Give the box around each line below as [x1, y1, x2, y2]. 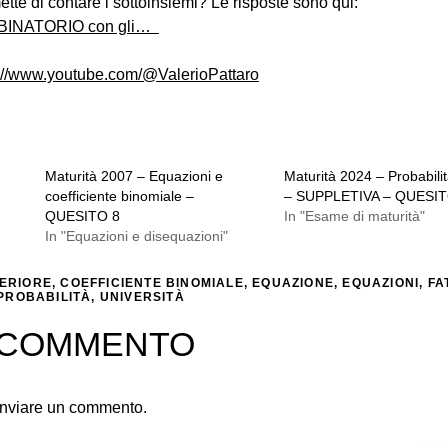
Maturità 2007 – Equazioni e [44, 168, 223, 185]
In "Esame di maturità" [283, 208, 425, 225]
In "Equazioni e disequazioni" [44, 228, 228, 245]
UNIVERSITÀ [99, 290, 185, 305]
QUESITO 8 [44, 208, 120, 225]
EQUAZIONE [252, 276, 335, 291]
